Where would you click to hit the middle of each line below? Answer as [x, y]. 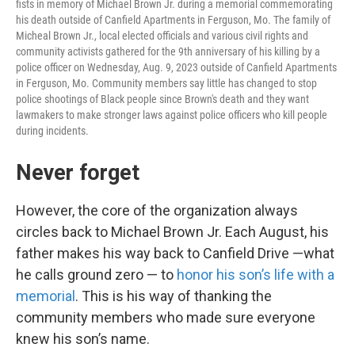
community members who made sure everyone [166, 318]
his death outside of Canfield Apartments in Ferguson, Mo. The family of [173, 20]
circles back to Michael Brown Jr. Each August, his [172, 232]
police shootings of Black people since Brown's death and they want [162, 99]
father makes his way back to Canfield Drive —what [175, 254]
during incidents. [52, 131]
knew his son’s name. [83, 339]
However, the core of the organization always [157, 211]
